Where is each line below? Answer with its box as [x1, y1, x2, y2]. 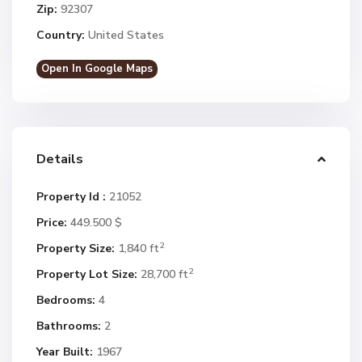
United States [85, 27, 164, 43]
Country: [36, 27, 85, 43]
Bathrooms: [36, 318, 101, 334]
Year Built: [36, 344, 93, 360]
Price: [36, 215, 67, 230]
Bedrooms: [36, 293, 95, 308]
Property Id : [36, 189, 106, 204]
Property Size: [36, 241, 115, 256]
